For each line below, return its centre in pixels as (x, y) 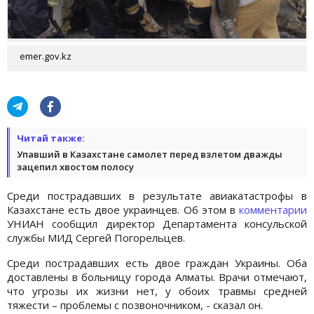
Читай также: (51, 138)
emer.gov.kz (46, 56)
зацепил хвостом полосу (75, 166)
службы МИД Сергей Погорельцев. (96, 237)
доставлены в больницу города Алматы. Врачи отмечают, (157, 277)
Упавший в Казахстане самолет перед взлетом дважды (150, 154)
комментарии (273, 209)
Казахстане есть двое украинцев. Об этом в (123, 209)
